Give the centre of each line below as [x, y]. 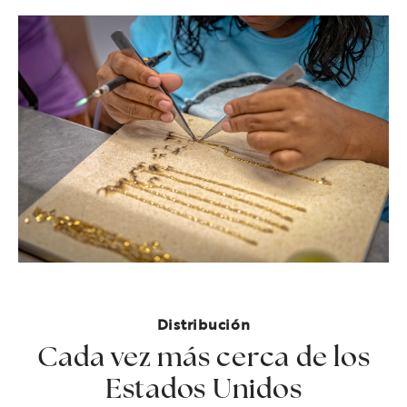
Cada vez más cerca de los [203, 359]
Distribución [203, 323]
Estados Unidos [203, 391]
